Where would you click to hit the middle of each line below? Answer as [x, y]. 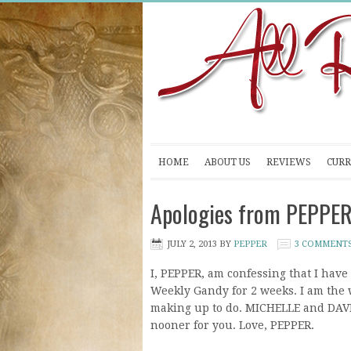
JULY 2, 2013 [192, 244]
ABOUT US [228, 162]
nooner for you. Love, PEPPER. [232, 325]
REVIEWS [289, 162]
